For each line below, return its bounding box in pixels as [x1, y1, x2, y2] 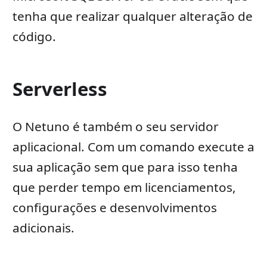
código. [12, 28, 56, 45]
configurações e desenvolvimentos [12, 199, 217, 216]
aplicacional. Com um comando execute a [12, 138, 254, 156]
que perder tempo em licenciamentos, [12, 179, 236, 196]
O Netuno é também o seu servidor [12, 118, 219, 135]
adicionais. [12, 219, 74, 237]
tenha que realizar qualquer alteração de [12, 8, 253, 25]
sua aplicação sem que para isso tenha [12, 159, 238, 176]
